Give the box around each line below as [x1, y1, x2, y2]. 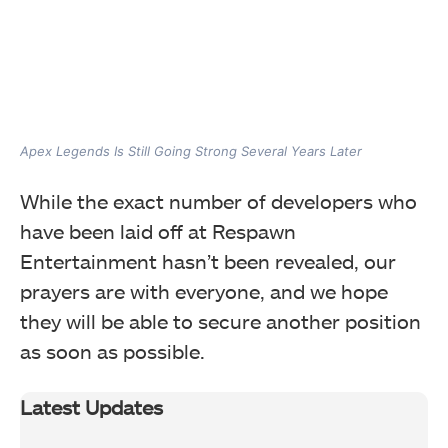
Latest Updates [20, 395, 163, 420]
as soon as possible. [20, 339, 205, 364]
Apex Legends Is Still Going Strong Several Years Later [20, 143, 362, 160]
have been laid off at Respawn [20, 219, 296, 244]
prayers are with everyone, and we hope [20, 279, 388, 304]
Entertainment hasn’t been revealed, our [20, 249, 396, 274]
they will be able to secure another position [20, 309, 421, 334]
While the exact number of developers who [20, 189, 417, 214]
